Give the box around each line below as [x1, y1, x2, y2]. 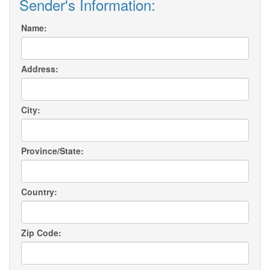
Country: [21, 186, 57, 198]
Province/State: [21, 145, 84, 157]
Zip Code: [21, 227, 61, 239]
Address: [21, 63, 58, 75]
